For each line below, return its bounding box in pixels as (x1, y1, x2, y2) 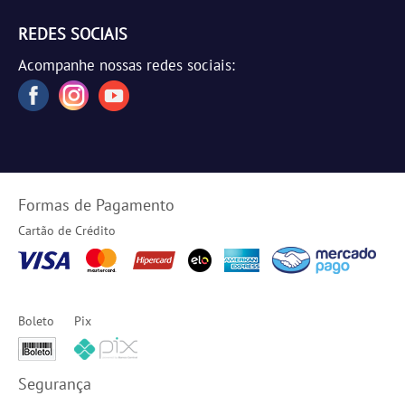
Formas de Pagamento (18, 194, 174, 215)
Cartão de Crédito (18, 222, 116, 239)
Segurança (18, 373, 91, 394)
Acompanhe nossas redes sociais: (18, 55, 235, 75)
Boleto (18, 313, 54, 329)
